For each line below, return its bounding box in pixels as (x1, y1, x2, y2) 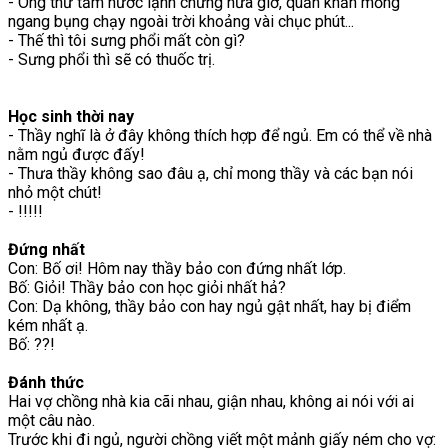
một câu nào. (8, 410, 95, 430)
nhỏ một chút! (8, 182, 102, 202)
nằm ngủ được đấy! (8, 144, 145, 164)
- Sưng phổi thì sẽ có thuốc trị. (8, 49, 215, 69)
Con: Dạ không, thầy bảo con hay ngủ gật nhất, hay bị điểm (8, 296, 411, 316)
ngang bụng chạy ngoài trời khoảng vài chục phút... (8, 11, 354, 31)
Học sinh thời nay (8, 106, 134, 126)
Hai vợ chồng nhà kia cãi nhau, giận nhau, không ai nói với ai (8, 391, 414, 411)
